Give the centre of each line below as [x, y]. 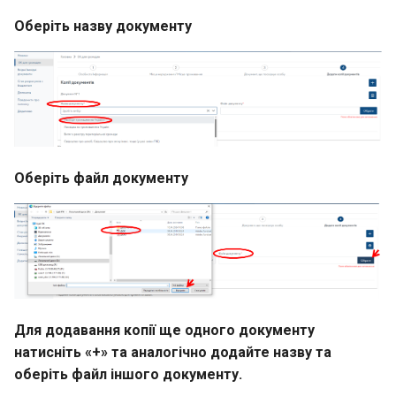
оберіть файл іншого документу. [128, 374]
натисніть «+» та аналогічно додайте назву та [173, 352]
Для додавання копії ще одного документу [164, 330]
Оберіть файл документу [101, 179]
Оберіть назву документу [103, 27]
